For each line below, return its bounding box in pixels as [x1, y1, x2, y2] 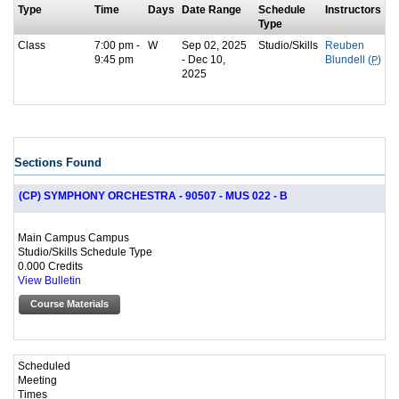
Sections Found [14, 155, 102, 169]
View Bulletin [18, 274, 81, 286]
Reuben [325, 39, 364, 51]
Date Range [182, 3, 241, 15]
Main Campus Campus [18, 231, 129, 243]
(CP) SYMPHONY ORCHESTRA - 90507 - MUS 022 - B [19, 190, 288, 201]
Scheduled [18, 360, 70, 372]
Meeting [18, 374, 57, 387]
